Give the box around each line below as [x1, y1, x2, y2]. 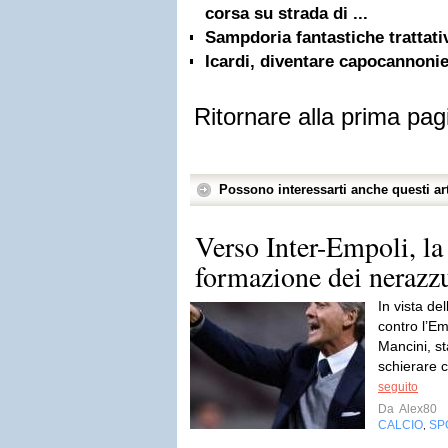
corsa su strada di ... [205, 4, 368, 23]
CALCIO [378, 418, 423, 432]
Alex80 [397, 402, 437, 416]
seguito [378, 380, 418, 394]
